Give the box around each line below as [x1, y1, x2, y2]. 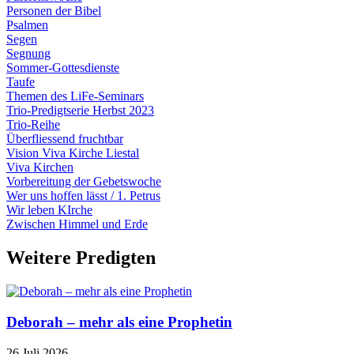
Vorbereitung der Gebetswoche [6, 175, 161, 189]
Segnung [6, 47, 51, 61]
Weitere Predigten [6, 247, 156, 269]
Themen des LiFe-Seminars [6, 89, 144, 104]
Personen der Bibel [6, 4, 101, 18]
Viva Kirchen [6, 160, 73, 175]
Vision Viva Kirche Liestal [6, 146, 139, 160]
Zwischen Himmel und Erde [6, 217, 148, 232]
